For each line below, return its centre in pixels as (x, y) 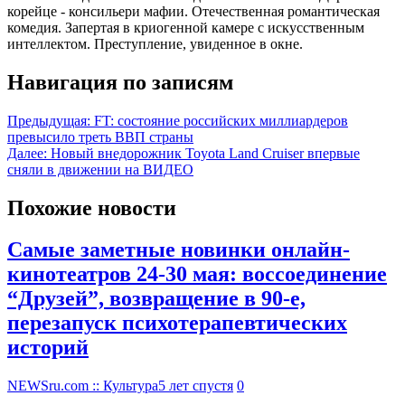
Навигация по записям (120, 82)
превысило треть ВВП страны (100, 137)
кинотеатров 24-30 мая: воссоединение (197, 274)
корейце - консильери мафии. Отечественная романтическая (193, 11)
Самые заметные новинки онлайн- (179, 250)
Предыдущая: (49, 120)
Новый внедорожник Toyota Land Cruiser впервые (205, 153)
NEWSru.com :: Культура (83, 386)
